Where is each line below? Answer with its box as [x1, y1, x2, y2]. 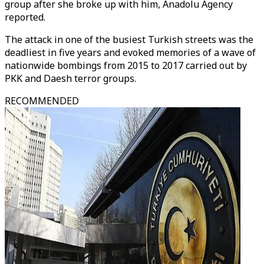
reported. [5, 11, 45, 24]
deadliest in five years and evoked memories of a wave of [5, 46, 256, 59]
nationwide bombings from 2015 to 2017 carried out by [5, 59, 247, 72]
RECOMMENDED [5, 94, 79, 107]
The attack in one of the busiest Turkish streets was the [5, 33, 253, 46]
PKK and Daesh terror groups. [5, 72, 136, 85]
